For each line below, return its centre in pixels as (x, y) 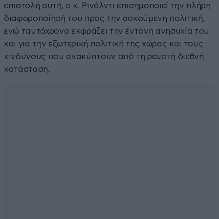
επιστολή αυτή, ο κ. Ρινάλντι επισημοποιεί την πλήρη (107, 5)
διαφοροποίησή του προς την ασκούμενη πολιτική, (104, 18)
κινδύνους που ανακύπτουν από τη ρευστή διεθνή (104, 56)
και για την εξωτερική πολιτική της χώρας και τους (104, 44)
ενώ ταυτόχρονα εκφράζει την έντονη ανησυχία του (107, 31)
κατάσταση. (27, 69)
